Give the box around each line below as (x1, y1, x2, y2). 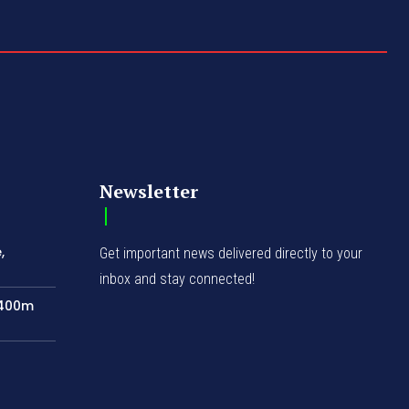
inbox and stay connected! (100, 269, 256, 288)
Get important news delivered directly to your (100, 244, 363, 262)
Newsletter (100, 178, 199, 204)
